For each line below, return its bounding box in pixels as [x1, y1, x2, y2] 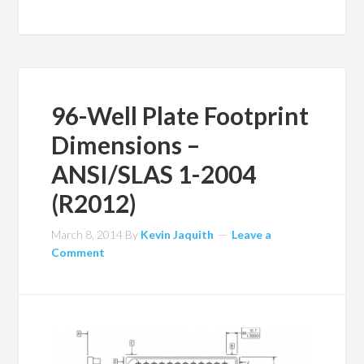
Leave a [232, 227, 272, 241]
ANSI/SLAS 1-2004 [51, 158, 257, 188]
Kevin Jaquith [141, 227, 214, 241]
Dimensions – [51, 129, 201, 159]
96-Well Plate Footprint [51, 100, 310, 130]
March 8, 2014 [51, 227, 123, 241]
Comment [51, 245, 106, 259]
